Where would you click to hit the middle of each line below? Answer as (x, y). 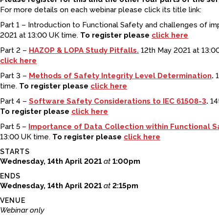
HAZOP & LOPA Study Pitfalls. (84, 50)
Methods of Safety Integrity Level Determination (120, 76)
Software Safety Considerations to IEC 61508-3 (118, 101)
